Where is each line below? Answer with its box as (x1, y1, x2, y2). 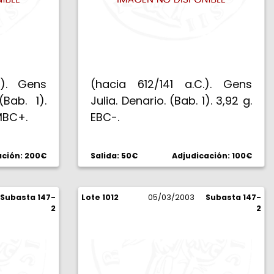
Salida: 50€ (91, 150, 138, 161)
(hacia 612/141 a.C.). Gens (91, 76, 252, 92)
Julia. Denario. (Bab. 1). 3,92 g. (91, 93, 252, 108)
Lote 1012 (81, 192, 119, 202)
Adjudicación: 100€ (172, 150, 252, 161)
